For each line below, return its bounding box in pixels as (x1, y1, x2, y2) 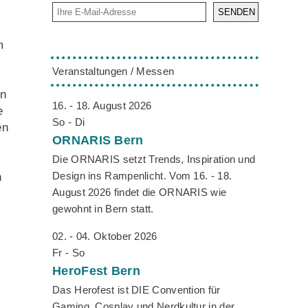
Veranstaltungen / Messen (52, 65, 175, 78)
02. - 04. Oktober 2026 (52, 230, 157, 243)
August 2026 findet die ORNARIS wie (52, 186, 227, 199)
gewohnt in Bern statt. (52, 203, 154, 215)
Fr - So (52, 247, 85, 259)
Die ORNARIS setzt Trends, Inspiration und (52, 153, 256, 166)
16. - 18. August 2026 (52, 100, 152, 112)
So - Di (52, 116, 85, 129)
